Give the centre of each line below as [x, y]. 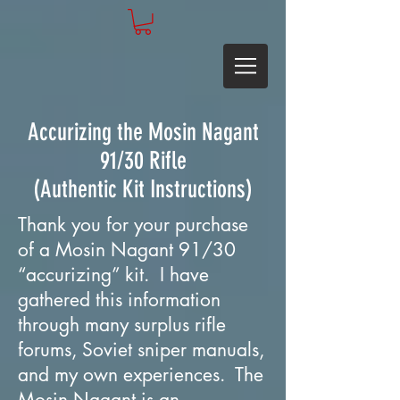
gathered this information [119, 299]
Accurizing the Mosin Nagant [143, 132]
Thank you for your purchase [133, 224]
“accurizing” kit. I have [113, 274]
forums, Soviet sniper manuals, [141, 349]
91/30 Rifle [143, 160]
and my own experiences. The [141, 374]
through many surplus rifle [122, 324]
